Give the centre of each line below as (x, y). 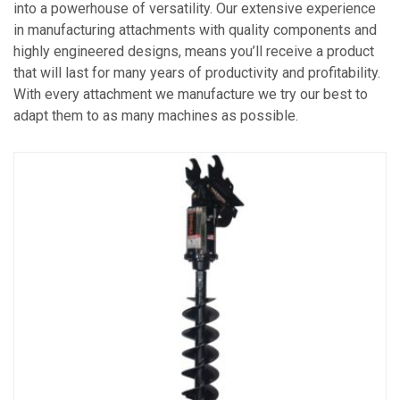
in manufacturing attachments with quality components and (195, 29)
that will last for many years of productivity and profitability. (197, 72)
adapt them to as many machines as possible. (156, 115)
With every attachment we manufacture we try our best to (191, 94)
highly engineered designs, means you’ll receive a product (194, 51)
